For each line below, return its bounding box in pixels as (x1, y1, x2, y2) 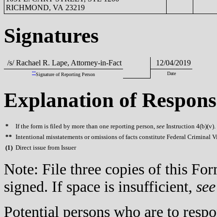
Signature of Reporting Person (36, 71, 95, 77)
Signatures (4, 24, 99, 47)
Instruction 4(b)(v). (165, 123, 216, 130)
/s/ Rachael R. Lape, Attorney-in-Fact (5, 58, 122, 67)
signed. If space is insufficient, (4, 178, 196, 196)
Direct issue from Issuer (15, 144, 76, 152)
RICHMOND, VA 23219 (6, 3, 85, 12)
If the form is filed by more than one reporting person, (15, 123, 156, 130)
